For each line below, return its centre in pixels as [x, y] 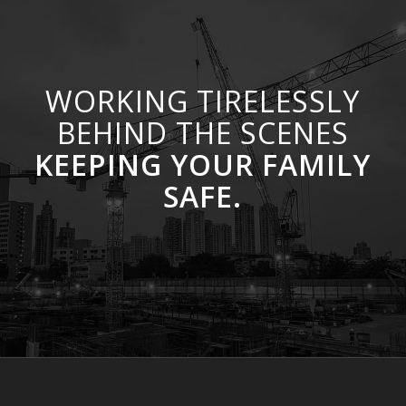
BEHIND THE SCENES [203, 133]
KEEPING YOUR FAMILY [203, 165]
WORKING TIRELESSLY [203, 101]
